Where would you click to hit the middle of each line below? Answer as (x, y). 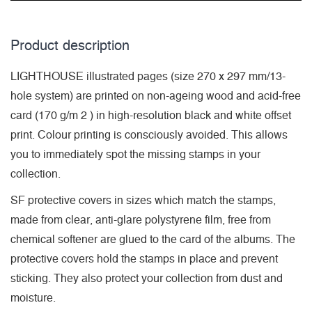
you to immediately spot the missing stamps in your (135, 155)
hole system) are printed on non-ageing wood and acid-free (156, 96)
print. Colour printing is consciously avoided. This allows (149, 135)
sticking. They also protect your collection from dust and (147, 279)
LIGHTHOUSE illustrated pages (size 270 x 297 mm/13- (148, 77)
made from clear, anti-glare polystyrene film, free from (141, 220)
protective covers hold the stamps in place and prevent (144, 259)
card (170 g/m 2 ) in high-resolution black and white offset (151, 116)
